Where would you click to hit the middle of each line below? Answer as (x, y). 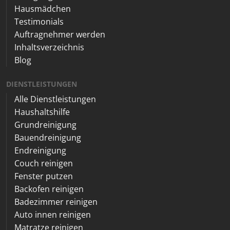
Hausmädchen (43, 9)
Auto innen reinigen (53, 215)
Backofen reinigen (49, 189)
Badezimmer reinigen (56, 202)
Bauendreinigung (48, 138)
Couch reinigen (44, 163)
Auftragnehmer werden (60, 34)
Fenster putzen (44, 176)
